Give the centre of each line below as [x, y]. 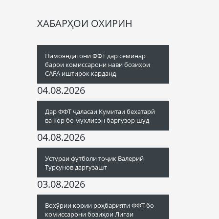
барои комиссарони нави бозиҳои [98, 65]
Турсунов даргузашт [76, 167]
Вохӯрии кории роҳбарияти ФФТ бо [99, 205]
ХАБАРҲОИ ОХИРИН [85, 23]
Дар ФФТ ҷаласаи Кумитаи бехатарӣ [100, 111]
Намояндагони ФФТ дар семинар [95, 56]
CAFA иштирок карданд [80, 73]
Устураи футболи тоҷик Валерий [94, 158]
